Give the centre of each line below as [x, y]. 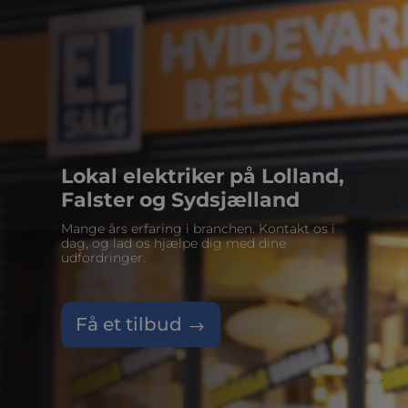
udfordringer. [104, 258]
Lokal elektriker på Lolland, [203, 177]
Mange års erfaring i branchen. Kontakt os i [199, 229]
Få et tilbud [129, 325]
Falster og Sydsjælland [181, 200]
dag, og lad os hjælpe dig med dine [174, 244]
